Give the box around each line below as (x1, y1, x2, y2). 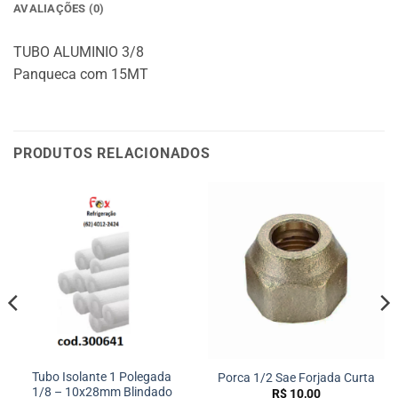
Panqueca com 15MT (13, 65, 148, 83)
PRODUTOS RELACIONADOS (13, 144, 211, 162)
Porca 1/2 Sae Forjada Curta (218, 370, 375, 385)
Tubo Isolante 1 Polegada (32, 370, 171, 385)
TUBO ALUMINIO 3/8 (13, 43, 144, 60)
